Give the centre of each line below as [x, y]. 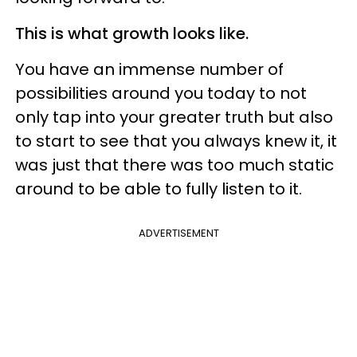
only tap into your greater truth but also [174, 117]
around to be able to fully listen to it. [159, 188]
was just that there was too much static [175, 165]
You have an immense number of [149, 69]
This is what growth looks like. [132, 33]
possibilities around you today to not [161, 93]
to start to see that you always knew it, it [176, 141]
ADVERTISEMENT [178, 233]
